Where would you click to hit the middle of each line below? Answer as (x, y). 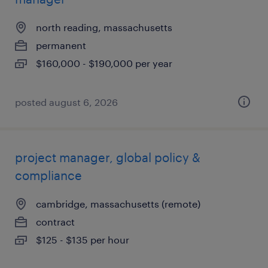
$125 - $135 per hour (83, 240)
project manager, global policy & (108, 157)
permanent (61, 45)
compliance (48, 175)
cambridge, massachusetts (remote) (118, 204)
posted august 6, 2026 (66, 102)
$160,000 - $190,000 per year (104, 63)
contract (55, 222)
